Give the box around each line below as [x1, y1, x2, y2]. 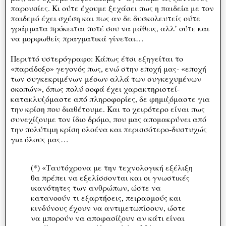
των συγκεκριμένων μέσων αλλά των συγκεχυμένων [11, 73, 201, 84]
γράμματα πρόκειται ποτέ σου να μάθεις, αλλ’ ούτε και [11, 22, 209, 33]
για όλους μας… [11, 133, 69, 144]
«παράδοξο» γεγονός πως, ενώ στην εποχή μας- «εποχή [11, 63, 206, 74]
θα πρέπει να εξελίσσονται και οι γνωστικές [31, 172, 190, 183]
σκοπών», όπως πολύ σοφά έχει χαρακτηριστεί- [11, 83, 180, 94]
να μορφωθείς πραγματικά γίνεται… [11, 32, 144, 43]
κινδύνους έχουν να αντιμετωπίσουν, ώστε [31, 202, 186, 213]
